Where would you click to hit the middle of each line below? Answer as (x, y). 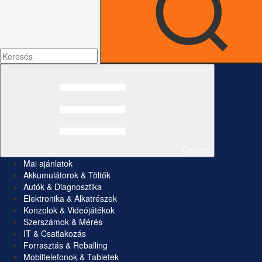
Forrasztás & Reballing (65, 245)
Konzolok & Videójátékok (69, 210)
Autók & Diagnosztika (63, 187)
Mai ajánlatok (48, 163)
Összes (196, 150)
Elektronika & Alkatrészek (70, 199)
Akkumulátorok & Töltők (67, 175)
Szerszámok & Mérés (63, 222)
